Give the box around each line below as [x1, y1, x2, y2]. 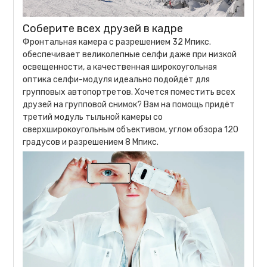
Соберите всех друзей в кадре [23, 21, 184, 35]
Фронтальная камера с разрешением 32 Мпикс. [23, 36, 212, 47]
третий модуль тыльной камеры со [23, 111, 163, 122]
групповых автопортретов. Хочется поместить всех [23, 86, 236, 97]
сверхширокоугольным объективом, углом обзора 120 [23, 124, 239, 135]
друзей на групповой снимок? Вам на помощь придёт [23, 99, 235, 110]
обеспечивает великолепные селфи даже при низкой [23, 49, 237, 60]
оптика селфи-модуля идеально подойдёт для [23, 74, 210, 85]
